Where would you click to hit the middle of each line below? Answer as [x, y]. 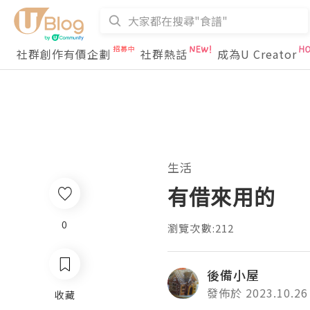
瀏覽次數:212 [201, 228]
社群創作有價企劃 [64, 54]
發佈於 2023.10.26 [257, 293]
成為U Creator [257, 54]
